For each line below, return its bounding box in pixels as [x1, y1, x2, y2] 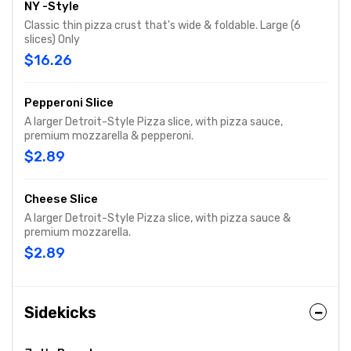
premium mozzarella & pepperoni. [24, 129, 194, 143]
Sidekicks [24, 303, 96, 322]
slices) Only [24, 33, 80, 46]
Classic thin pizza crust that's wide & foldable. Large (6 [24, 19, 260, 32]
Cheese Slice [24, 192, 98, 206]
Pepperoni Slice [24, 96, 114, 110]
